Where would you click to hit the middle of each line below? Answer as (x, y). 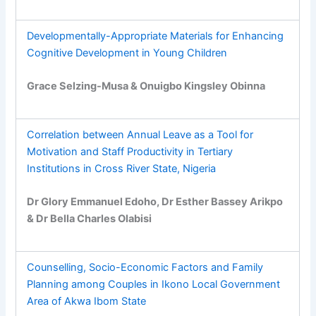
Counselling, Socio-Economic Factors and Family (145, 267)
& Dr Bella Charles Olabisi (90, 218)
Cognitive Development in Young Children (127, 53)
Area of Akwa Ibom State (87, 301)
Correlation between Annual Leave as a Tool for (140, 134)
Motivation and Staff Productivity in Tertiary (130, 151)
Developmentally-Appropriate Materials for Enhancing (156, 36)
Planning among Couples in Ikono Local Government (154, 284)
